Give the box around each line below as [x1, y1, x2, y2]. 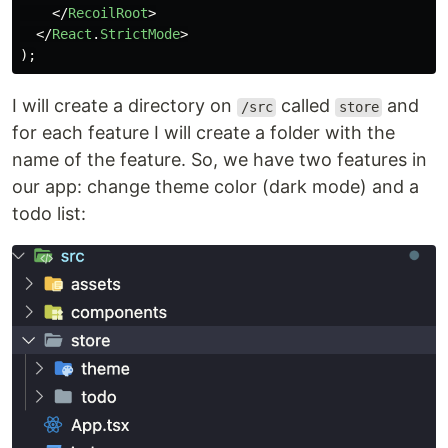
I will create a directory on [12, 95, 237, 117]
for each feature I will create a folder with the [12, 122, 395, 144]
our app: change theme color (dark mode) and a [12, 176, 419, 198]
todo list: [12, 203, 86, 225]
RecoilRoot [68, 5, 148, 22]
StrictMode [100, 26, 180, 43]
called [276, 95, 336, 117]
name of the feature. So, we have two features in [12, 149, 427, 171]
